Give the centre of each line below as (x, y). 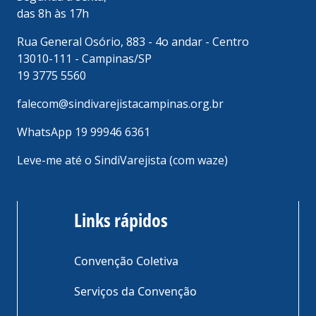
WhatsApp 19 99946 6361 (84, 132)
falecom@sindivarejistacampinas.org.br (120, 104)
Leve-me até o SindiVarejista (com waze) (122, 160)
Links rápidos (121, 220)
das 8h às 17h (53, 14)
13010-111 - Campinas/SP (84, 59)
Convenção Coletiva (126, 261)
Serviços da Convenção (135, 292)
